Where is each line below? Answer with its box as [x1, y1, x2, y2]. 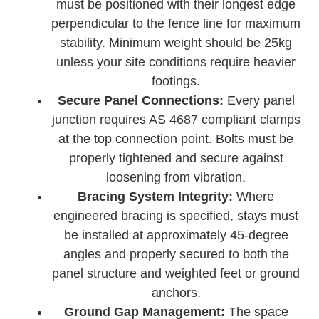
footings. [152, 74, 201, 89]
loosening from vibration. [106, 170, 246, 185]
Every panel [223, 93, 295, 108]
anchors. [151, 286, 201, 300]
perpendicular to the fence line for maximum [51, 16, 301, 31]
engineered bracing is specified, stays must [53, 209, 299, 224]
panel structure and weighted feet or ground [52, 266, 300, 281]
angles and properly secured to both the [63, 247, 289, 262]
